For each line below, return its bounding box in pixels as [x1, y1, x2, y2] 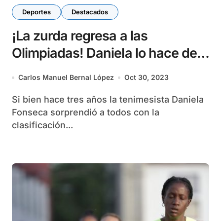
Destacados [72, 8, 108, 16]
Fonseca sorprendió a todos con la [12, 107, 159, 117]
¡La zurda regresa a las [12, 28, 147, 44]
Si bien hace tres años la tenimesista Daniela [12, 94, 18, 105]
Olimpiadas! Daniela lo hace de [12, 45, 197, 61]
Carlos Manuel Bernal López [18, 73, 114, 81]
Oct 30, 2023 [124, 73, 169, 81]
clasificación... [12, 120, 73, 130]
